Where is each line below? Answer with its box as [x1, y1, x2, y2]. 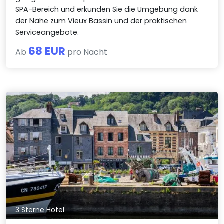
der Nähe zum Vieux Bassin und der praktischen [15, 16, 187, 26]
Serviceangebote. [15, 27, 79, 38]
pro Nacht [65, 46, 108, 58]
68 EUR [28, 43, 66, 59]
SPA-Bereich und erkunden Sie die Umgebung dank [15, 4, 198, 15]
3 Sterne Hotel [15, 204, 65, 215]
